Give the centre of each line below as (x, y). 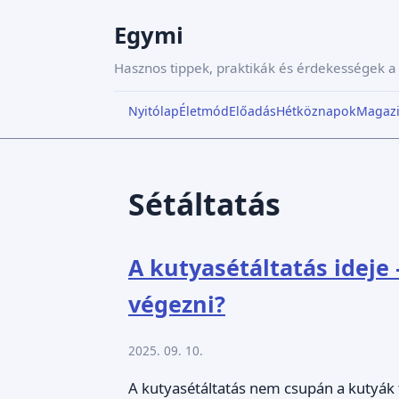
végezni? (177, 303)
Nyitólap (154, 110)
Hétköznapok (316, 110)
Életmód (204, 110)
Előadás (252, 110)
